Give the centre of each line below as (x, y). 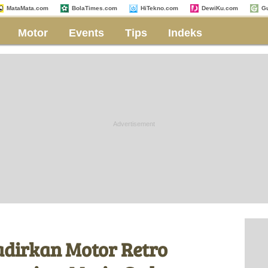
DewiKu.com (220, 8)
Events (86, 33)
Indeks (185, 33)
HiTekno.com (159, 8)
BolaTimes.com (95, 8)
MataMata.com (28, 8)
